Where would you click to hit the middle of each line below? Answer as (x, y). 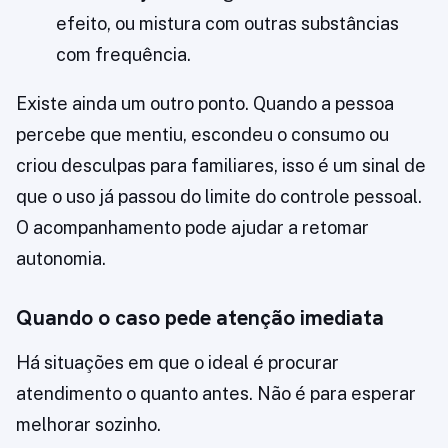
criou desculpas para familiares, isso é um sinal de (221, 166)
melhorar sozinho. (88, 425)
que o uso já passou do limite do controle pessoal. (219, 197)
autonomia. (61, 259)
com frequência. (123, 55)
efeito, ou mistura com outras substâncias (227, 24)
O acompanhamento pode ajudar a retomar (192, 228)
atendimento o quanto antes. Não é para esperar (216, 394)
